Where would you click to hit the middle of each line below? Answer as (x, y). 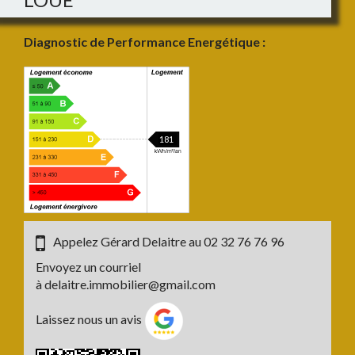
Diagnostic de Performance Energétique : (146, 42)
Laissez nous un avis (90, 319)
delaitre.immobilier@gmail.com (130, 284)
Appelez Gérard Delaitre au (128, 241)
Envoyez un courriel (88, 267)
